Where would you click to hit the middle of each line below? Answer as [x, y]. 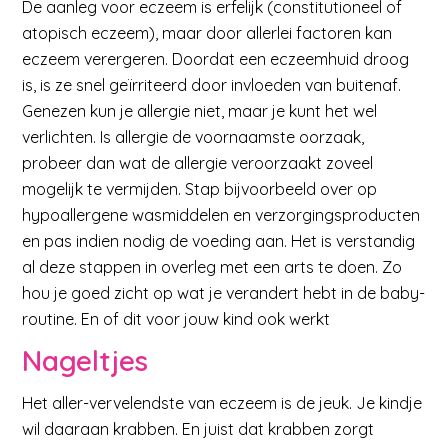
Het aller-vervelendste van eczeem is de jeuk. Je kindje [222, 402]
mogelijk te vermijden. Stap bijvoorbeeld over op [200, 189]
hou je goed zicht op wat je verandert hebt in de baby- [224, 293]
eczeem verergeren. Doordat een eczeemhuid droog [216, 59]
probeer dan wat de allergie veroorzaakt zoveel [198, 163]
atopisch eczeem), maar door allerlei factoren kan [207, 33]
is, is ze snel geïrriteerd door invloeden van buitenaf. [212, 85]
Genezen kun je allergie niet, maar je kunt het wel [200, 111]
